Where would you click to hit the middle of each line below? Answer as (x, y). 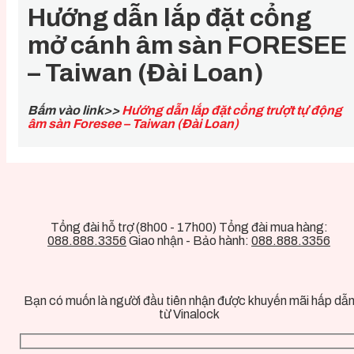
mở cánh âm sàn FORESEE (187, 45)
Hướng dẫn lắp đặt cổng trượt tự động (232, 111)
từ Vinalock (189, 314)
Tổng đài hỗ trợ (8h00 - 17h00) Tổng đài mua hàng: (189, 228)
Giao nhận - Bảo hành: (189, 241)
